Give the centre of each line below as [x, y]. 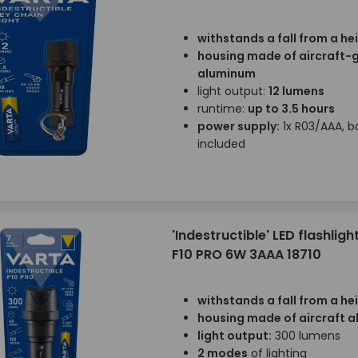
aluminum [226, 74]
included [221, 144]
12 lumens [296, 91]
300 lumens [306, 336]
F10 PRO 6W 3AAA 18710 [246, 255]
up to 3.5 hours [291, 109]
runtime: [222, 109]
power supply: [238, 126]
